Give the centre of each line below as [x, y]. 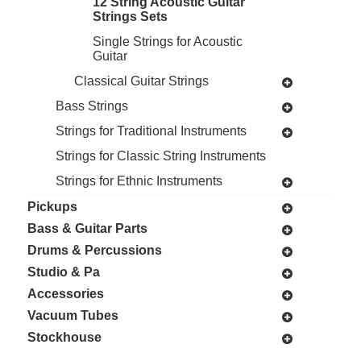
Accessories [65, 293]
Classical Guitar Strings [141, 81]
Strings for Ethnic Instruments [139, 180]
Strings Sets [130, 16]
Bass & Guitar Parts [87, 228]
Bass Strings [91, 106]
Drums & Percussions [94, 250]
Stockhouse [64, 337]
